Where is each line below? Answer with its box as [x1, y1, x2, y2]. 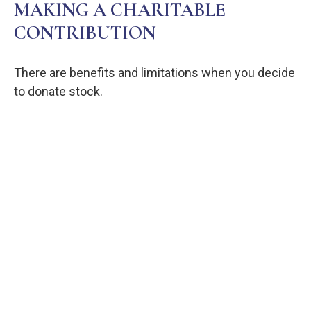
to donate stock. [14, 84, 103, 99]
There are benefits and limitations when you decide [14, 65, 295, 81]
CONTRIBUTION [14, 22, 156, 45]
